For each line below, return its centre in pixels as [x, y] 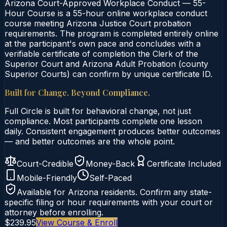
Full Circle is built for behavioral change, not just [98, 111]
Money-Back [110, 163]
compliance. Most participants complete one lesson [103, 121]
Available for [42, 192]
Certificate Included [184, 163]
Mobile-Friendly [47, 178]
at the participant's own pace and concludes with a [103, 43]
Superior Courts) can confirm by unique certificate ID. [108, 74]
